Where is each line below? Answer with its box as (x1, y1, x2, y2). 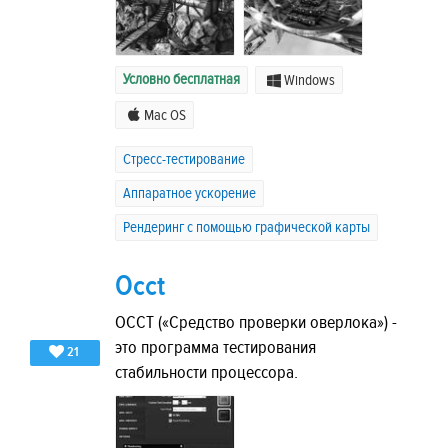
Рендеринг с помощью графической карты (123, 218, 370, 236)
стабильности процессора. (115, 361, 298, 383)
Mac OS (144, 106, 186, 124)
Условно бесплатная (123, 70, 240, 88)
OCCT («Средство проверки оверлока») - (115, 311, 397, 333)
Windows (284, 71, 335, 89)
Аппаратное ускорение (123, 184, 256, 202)
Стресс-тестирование (123, 150, 245, 168)
